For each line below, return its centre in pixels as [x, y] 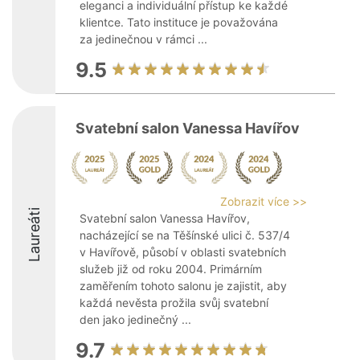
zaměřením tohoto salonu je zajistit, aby [183, 286]
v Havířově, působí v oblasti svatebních [183, 252]
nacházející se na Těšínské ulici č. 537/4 [185, 235]
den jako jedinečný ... [135, 319]
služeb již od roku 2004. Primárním [171, 269]
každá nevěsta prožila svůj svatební [174, 303]
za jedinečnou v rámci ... [143, 39]
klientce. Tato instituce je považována [179, 22]
